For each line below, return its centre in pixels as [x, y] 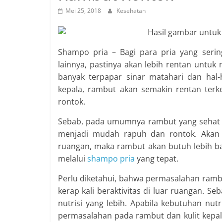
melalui [73, 159]
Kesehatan [131, 11]
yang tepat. [158, 159]
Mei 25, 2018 [83, 11]
